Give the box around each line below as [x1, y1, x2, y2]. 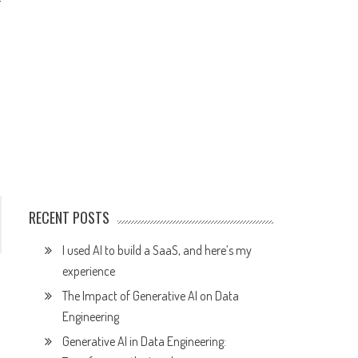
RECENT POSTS [29, 207, 110, 229]
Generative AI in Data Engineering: [62, 333, 227, 350]
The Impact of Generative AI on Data [62, 288, 240, 304]
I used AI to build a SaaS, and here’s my [62, 242, 253, 259]
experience [62, 263, 116, 280]
